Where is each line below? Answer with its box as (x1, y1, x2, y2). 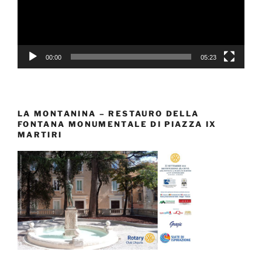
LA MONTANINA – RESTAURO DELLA (18, 108, 199, 118)
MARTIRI (18, 129, 63, 139)
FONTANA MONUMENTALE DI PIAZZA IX (18, 119, 217, 129)
